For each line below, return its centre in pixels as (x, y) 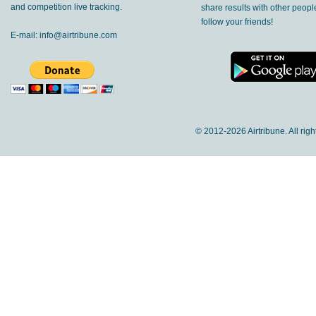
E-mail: (25, 35)
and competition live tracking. (66, 7)
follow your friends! (237, 22)
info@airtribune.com (78, 35)
